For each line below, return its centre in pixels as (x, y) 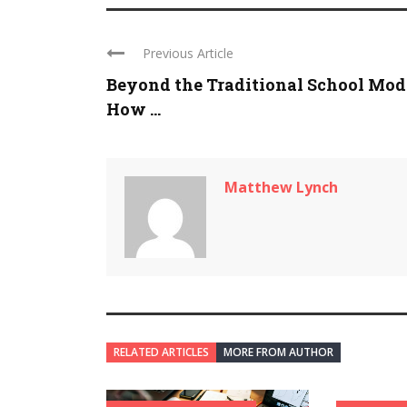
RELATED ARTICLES (161, 352)
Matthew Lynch (281, 187)
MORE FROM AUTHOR (278, 352)
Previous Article (188, 53)
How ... (134, 109)
